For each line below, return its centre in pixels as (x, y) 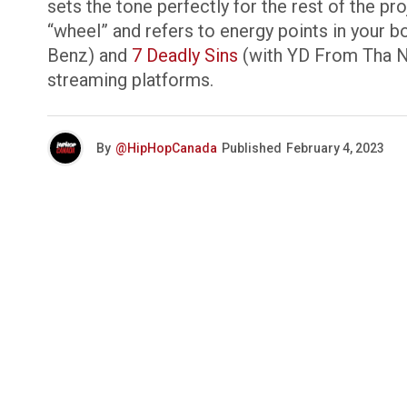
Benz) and (89, 55)
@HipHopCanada (166, 148)
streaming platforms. (130, 80)
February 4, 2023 (335, 148)
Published (252, 148)
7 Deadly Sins (185, 55)
